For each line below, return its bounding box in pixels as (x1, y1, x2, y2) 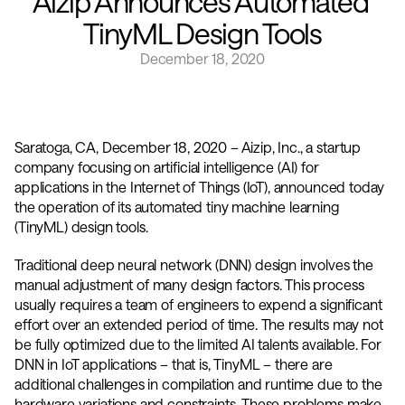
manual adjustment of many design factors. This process (14, 276, 364, 293)
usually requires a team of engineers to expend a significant (14, 296, 382, 313)
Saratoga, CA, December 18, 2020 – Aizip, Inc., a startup (14, 138, 362, 155)
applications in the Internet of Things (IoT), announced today (14, 178, 385, 195)
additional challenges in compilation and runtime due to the (14, 375, 382, 392)
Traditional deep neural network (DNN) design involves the (14, 256, 373, 273)
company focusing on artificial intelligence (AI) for (14, 158, 319, 175)
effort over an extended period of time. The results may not (14, 316, 383, 333)
